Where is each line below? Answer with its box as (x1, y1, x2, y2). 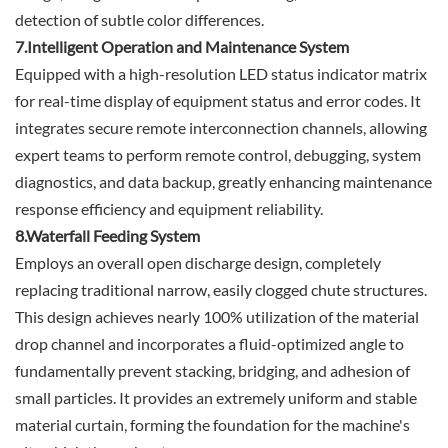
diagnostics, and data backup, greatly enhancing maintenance (15, 172, 432, 192)
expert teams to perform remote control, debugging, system (15, 145, 421, 165)
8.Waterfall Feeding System (15, 226, 200, 246)
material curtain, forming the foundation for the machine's (15, 415, 410, 435)
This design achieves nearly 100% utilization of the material (15, 307, 419, 327)
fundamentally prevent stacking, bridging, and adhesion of (15, 361, 410, 381)
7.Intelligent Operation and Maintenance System (15, 37, 349, 57)
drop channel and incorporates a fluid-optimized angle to (15, 334, 404, 354)
